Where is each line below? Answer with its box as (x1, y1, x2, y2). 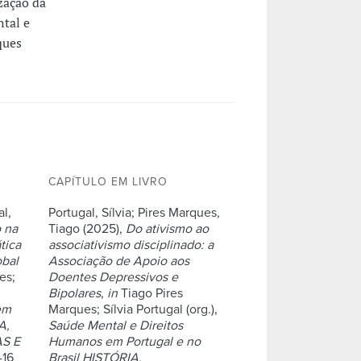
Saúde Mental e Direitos (48, 317, 183, 334)
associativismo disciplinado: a (48, 236, 214, 253)
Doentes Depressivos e (48, 268, 178, 285)
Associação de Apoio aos (48, 252, 189, 269)
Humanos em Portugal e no (48, 333, 201, 350)
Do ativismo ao (125, 220, 209, 237)
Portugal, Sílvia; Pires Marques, (48, 204, 220, 221)
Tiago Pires (117, 284, 183, 301)
